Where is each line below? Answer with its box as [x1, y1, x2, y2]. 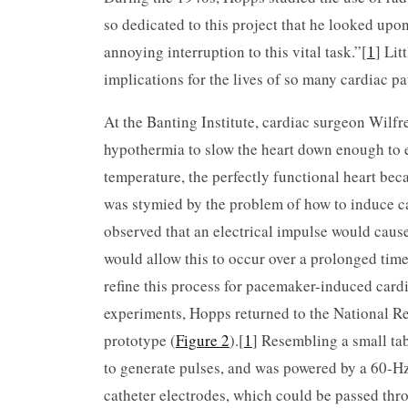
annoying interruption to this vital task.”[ [103, 40, 367, 62]
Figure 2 [175, 329, 229, 351]
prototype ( [103, 329, 176, 351]
